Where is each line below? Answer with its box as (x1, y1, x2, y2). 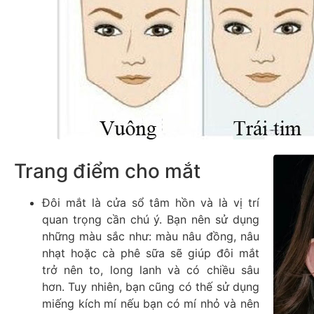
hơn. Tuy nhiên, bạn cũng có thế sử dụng (42, 280, 259, 294)
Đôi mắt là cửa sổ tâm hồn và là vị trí (42, 196, 259, 210)
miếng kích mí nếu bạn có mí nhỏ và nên (42, 296, 259, 311)
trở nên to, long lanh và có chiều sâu (42, 263, 259, 278)
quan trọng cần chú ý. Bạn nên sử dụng (42, 212, 259, 227)
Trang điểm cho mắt (14, 159, 200, 184)
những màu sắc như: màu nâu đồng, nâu (42, 229, 259, 244)
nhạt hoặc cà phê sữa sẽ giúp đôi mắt (42, 246, 259, 261)
